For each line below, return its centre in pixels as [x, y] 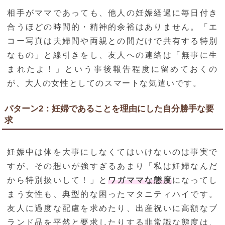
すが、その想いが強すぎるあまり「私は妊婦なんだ [113, 166]
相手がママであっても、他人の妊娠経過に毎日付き [113, 13]
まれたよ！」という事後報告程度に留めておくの [113, 69]
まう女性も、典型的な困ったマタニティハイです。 [113, 194]
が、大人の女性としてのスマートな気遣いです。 [104, 83]
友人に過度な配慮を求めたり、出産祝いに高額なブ [113, 208]
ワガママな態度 [140, 180]
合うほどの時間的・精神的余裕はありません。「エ [113, 27]
